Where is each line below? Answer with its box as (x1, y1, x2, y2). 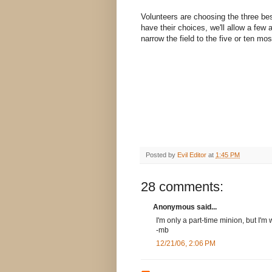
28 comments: (141, 179, 223, 195)
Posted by (146, 151, 177, 159)
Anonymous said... (153, 203, 217, 212)
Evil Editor (177, 151, 206, 159)
